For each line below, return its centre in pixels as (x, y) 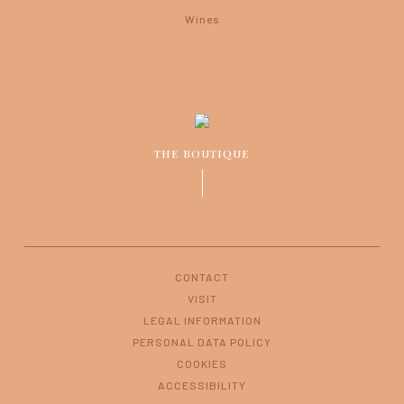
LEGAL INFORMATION (202, 320)
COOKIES (202, 363)
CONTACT (202, 277)
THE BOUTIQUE (202, 153)
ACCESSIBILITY (202, 385)
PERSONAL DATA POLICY (202, 342)
